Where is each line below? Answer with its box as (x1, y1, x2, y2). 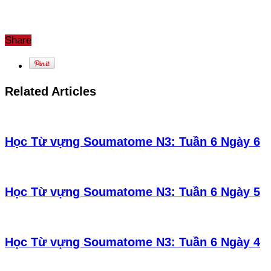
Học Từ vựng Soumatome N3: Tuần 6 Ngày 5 (5, 184, 260, 198)
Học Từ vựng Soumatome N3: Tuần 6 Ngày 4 (5, 235, 260, 249)
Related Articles (5, 85, 96, 99)
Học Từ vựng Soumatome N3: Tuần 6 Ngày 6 (5, 135, 260, 149)
